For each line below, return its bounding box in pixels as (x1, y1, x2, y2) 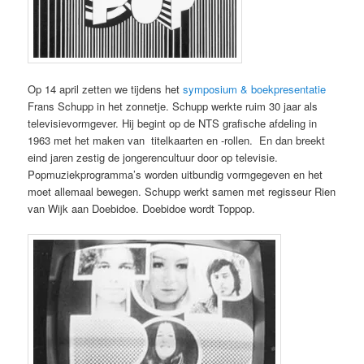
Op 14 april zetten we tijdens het (28, 81, 184, 97)
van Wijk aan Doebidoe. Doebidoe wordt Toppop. (28, 201, 256, 217)
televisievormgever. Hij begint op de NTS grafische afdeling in (28, 115, 318, 132)
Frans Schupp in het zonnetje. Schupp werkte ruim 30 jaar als (28, 98, 318, 115)
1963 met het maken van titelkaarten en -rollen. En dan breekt (28, 132, 326, 149)
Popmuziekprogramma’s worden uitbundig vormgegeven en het (28, 167, 323, 183)
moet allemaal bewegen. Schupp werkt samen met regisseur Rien (28, 184, 336, 200)
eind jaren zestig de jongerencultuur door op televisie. (28, 149, 279, 166)
